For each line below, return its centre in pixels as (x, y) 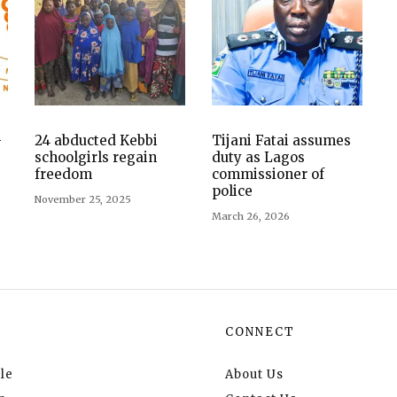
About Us (254, 374)
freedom (63, 174)
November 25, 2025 (83, 199)
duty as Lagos (258, 157)
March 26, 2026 (251, 216)
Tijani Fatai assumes (281, 140)
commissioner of (268, 174)
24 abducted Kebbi (96, 140)
